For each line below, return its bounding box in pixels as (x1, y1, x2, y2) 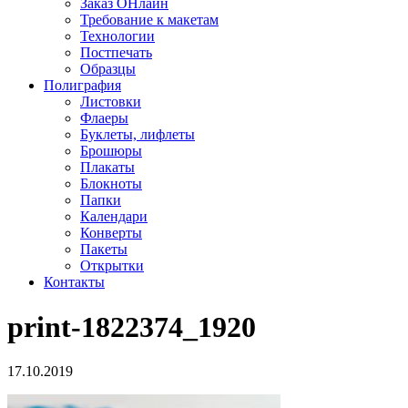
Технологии (80, 28, 155, 45)
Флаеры (80, 110, 128, 127)
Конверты (80, 225, 142, 241)
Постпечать (80, 45, 152, 61)
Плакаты (80, 159, 135, 176)
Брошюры (80, 143, 142, 159)
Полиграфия (44, 77, 121, 94)
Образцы (80, 61, 136, 77)
